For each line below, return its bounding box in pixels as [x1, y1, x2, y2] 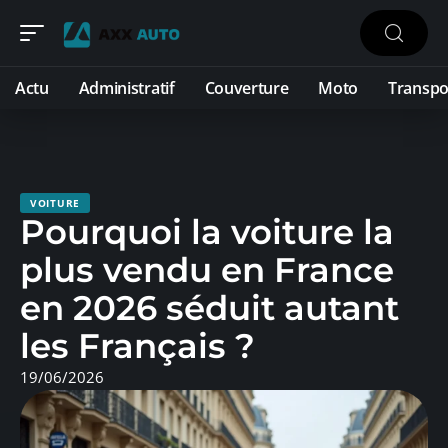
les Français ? [20, 325, 255, 367]
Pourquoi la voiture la [20, 211, 394, 253]
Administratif [78, 77, 175, 99]
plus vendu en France [20, 249, 394, 291]
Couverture [204, 77, 289, 99]
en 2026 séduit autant [20, 287, 399, 329]
